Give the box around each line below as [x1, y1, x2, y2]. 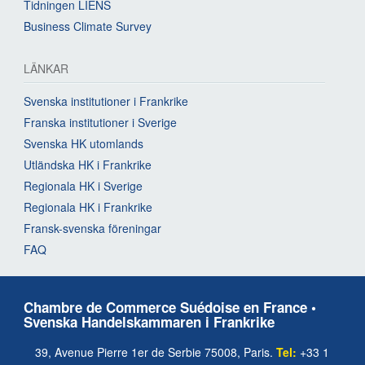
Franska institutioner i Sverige [24, 113, 177, 130]
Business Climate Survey [24, 17, 152, 34]
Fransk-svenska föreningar [24, 219, 161, 236]
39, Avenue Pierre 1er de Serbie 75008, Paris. [34, 343, 276, 360]
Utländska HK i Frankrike [24, 156, 152, 173]
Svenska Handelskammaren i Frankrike [24, 311, 275, 332]
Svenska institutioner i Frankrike [24, 92, 188, 109]
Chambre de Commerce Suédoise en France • [24, 297, 316, 317]
